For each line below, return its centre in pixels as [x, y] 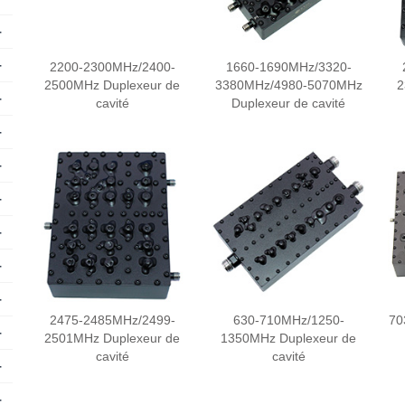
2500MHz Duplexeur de [112, 85]
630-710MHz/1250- [288, 320]
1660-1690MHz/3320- [288, 67]
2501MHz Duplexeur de [112, 338]
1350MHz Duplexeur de [288, 338]
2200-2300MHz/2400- [112, 67]
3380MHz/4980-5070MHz [288, 85]
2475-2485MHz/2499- [112, 320]
